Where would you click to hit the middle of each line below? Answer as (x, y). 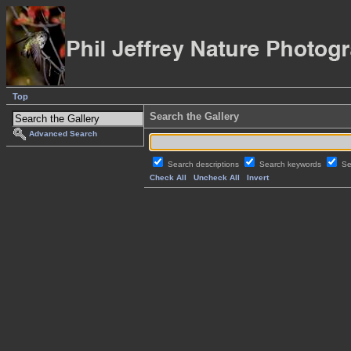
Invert (258, 178)
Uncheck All (217, 178)
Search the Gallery (194, 117)
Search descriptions (204, 165)
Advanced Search (63, 134)
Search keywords (291, 165)
